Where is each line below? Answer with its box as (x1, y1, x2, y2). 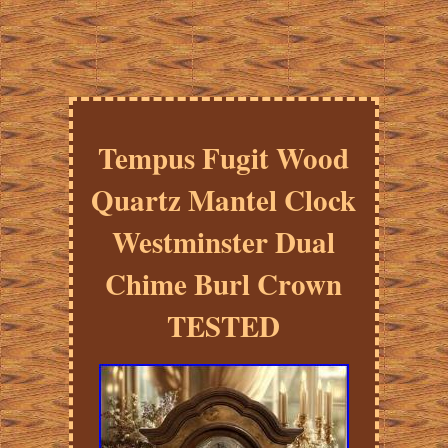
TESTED (167, 305, 281, 348)
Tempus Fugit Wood (98, 137, 350, 180)
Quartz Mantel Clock (91, 179, 357, 222)
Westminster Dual (112, 221, 336, 264)
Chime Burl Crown (105, 263, 343, 306)
